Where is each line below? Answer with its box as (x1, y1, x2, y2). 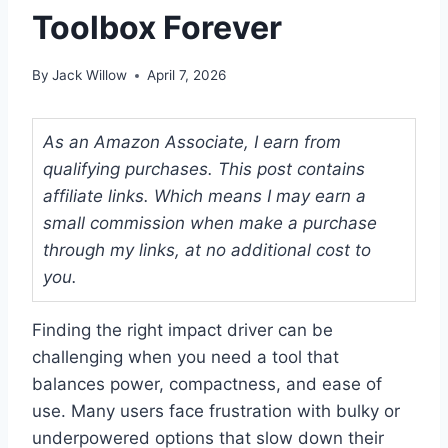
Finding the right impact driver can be (32, 320, 333, 341)
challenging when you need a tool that (32, 347, 339, 368)
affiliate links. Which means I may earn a (43, 186, 366, 207)
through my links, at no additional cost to (43, 240, 371, 261)
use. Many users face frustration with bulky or (32, 401, 400, 422)
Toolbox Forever (32, 7, 282, 47)
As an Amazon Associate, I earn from (43, 132, 341, 153)
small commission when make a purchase (43, 213, 377, 234)
